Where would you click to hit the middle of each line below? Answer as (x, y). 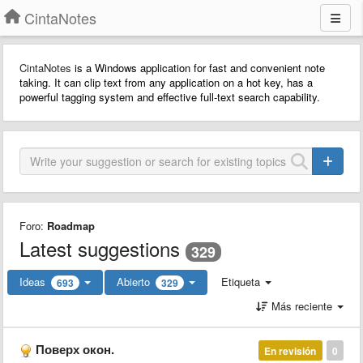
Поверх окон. (75, 349)
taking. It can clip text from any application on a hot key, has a (166, 82)
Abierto (133, 281)
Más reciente (302, 305)
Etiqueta (241, 281)
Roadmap (71, 226)
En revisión (290, 350)
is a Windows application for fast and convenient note (200, 68)
